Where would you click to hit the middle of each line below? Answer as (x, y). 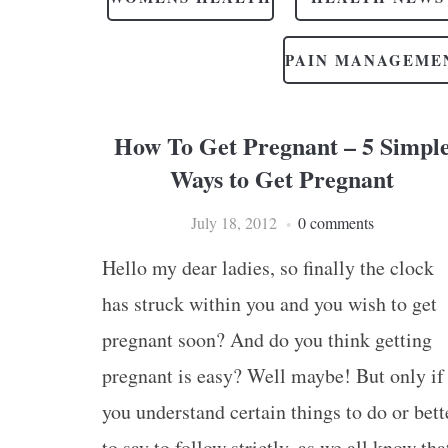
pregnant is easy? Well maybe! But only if (273, 375)
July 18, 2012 (233, 222)
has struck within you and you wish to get (269, 303)
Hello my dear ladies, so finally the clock (268, 267)
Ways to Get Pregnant (282, 178)
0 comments (335, 222)
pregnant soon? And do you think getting (267, 339)
